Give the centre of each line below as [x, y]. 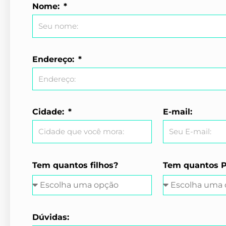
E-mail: [177, 112]
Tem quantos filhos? [75, 165]
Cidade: [49, 112]
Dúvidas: [51, 217]
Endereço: [54, 59]
